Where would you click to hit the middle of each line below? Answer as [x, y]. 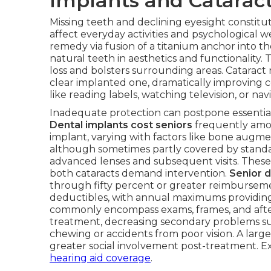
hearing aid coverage [100, 258]
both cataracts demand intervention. [139, 173]
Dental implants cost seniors [121, 125]
